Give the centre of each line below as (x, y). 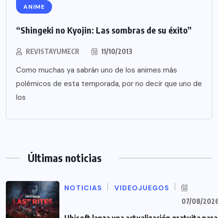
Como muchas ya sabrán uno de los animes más (97, 70)
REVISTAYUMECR (53, 52)
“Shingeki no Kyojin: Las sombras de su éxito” (104, 30)
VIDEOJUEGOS (142, 188)
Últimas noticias (65, 158)
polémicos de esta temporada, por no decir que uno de (109, 84)
